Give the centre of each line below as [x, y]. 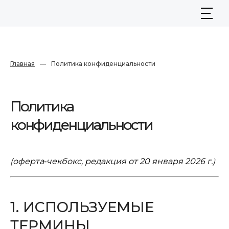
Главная [22, 64]
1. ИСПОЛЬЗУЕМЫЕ [82, 207]
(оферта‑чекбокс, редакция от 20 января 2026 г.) [113, 161]
